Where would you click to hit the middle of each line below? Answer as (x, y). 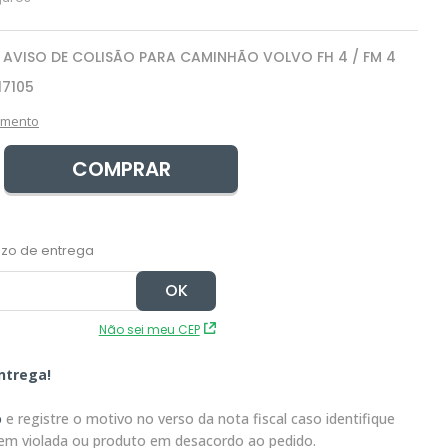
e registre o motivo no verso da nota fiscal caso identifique (198, 419)
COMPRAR (121, 169)
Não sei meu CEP (149, 330)
